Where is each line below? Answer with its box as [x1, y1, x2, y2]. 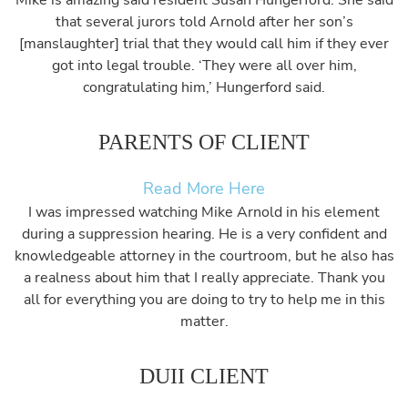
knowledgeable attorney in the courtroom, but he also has [14, 246, 394, 266]
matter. [179, 311, 229, 331]
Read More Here [143, 178, 265, 199]
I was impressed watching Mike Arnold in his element [28, 202, 380, 222]
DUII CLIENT [139, 364, 269, 388]
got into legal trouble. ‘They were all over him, [51, 56, 357, 76]
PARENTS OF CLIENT [98, 130, 310, 154]
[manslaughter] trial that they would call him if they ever [19, 34, 389, 54]
